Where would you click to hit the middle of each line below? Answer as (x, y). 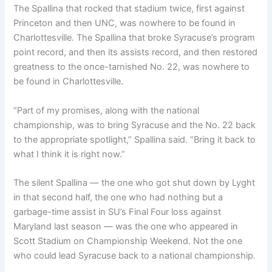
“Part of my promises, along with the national (107, 110)
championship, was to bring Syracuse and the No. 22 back (135, 125)
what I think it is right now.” (70, 154)
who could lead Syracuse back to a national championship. (135, 255)
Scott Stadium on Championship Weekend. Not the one (128, 241)
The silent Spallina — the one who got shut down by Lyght (134, 182)
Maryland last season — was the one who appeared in (126, 226)
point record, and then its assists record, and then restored (136, 53)
